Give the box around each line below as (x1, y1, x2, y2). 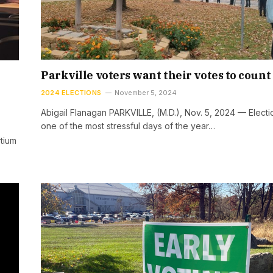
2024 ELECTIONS (41, 88, 102, 97)
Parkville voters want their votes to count (41, 68, 271, 82)
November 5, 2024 (115, 88, 177, 97)
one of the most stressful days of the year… (41, 121, 215, 131)
